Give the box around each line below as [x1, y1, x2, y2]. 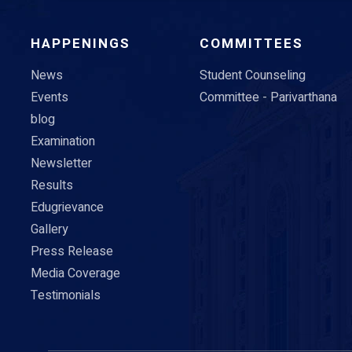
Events [30, 88, 68, 108]
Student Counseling [199, 66, 306, 86]
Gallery [30, 220, 68, 240]
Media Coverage [30, 264, 120, 284]
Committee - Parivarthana [199, 88, 337, 108]
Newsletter [30, 154, 92, 174]
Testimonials [30, 286, 101, 306]
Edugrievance [30, 198, 104, 218]
